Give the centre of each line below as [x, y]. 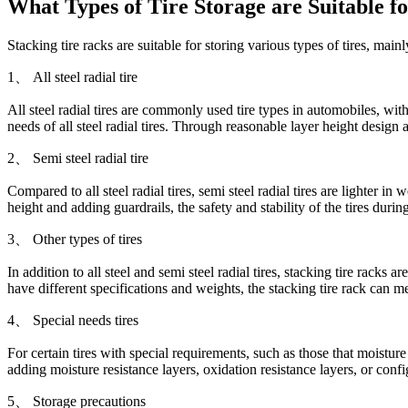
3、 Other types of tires [75, 239]
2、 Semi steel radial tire [78, 158]
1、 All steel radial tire [72, 76]
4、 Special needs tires [73, 320]
